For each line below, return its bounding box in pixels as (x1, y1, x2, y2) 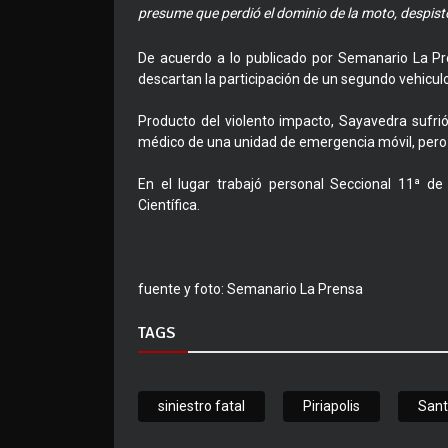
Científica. (138, 197, 200, 214)
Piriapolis (303, 398, 360, 415)
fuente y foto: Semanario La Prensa (138, 281, 363, 298)
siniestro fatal (158, 398, 245, 415)
